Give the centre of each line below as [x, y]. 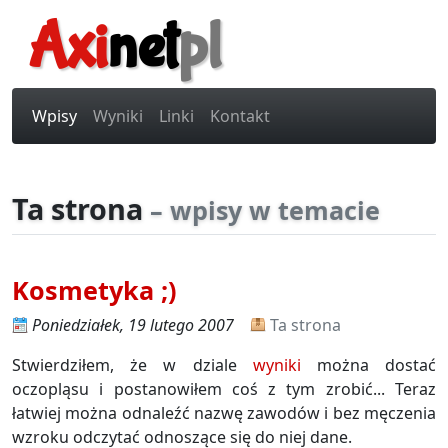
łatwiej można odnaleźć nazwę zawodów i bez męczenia [224, 413]
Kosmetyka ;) [94, 290]
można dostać [368, 365]
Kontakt [240, 116]
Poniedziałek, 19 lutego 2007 [133, 325]
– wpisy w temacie [265, 210]
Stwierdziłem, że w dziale [132, 365]
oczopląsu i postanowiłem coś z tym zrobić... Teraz [224, 389]
